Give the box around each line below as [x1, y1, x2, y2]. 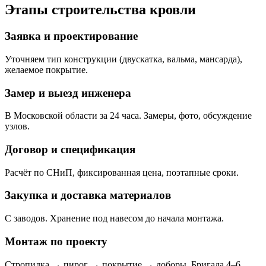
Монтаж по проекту [5, 235, 107, 248]
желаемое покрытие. [5, 64, 88, 75]
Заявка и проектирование [5, 30, 138, 43]
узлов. [5, 121, 30, 132]
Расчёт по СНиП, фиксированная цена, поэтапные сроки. [5, 167, 239, 178]
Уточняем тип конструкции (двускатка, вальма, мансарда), [5, 53, 242, 64]
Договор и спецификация [5, 142, 135, 156]
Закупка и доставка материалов [5, 189, 171, 202]
